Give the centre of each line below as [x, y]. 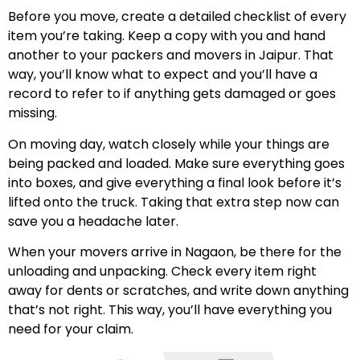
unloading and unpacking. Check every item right [162, 272]
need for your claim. [71, 329]
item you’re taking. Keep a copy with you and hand [167, 36]
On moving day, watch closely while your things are [169, 144]
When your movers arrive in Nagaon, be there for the [175, 252]
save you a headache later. [93, 221]
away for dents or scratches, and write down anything [178, 291]
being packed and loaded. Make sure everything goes [176, 163]
